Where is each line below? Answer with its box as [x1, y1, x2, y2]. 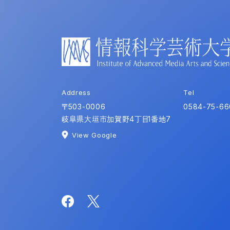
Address [62, 88, 91, 97]
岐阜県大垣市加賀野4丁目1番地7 [62, 114, 171, 123]
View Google [72, 130, 117, 139]
